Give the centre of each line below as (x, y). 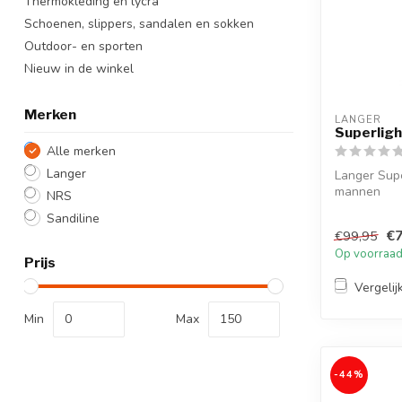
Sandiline (73, 218)
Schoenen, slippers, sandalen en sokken (139, 23)
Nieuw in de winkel (79, 68)
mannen (358, 191)
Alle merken (81, 151)
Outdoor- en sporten (83, 46)
